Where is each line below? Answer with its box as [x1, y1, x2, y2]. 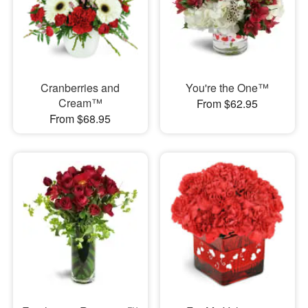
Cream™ [58, 95, 102, 111]
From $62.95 [197, 96, 258, 112]
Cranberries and [41, 80, 120, 96]
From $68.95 [49, 111, 111, 127]
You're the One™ [186, 80, 269, 96]
